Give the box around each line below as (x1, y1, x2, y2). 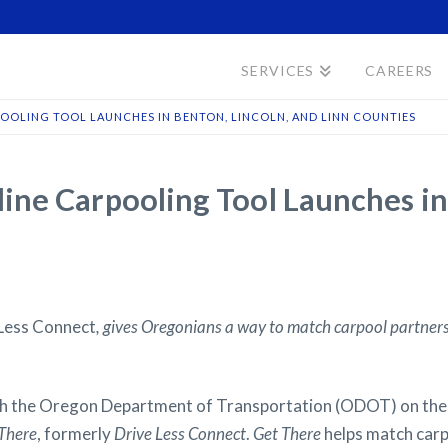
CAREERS (365, 62, 434, 79)
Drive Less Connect (114, 422, 246, 444)
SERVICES (241, 62, 315, 79)
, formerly (37, 422, 114, 444)
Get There (253, 422, 321, 444)
